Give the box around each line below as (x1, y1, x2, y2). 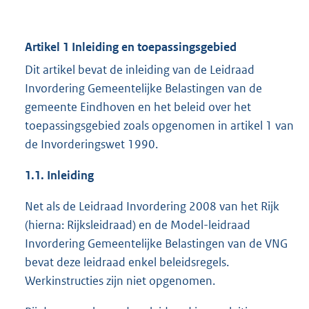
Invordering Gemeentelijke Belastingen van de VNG (25, 236, 288, 252)
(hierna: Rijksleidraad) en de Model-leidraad (25, 217, 250, 233)
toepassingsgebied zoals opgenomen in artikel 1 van (25, 118, 294, 134)
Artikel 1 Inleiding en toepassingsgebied (25, 39, 237, 55)
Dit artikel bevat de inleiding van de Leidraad (25, 62, 255, 78)
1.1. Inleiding (25, 168, 94, 183)
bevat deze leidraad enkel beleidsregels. (25, 255, 229, 270)
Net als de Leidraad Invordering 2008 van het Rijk (25, 199, 279, 215)
